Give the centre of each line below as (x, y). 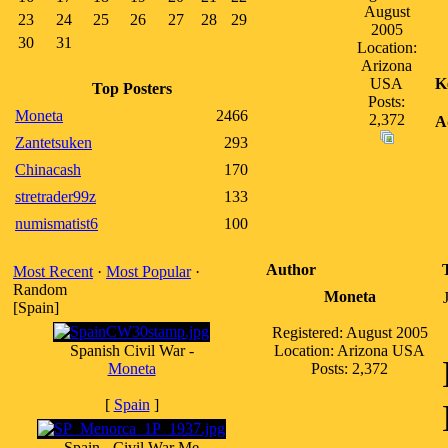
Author (291, 269)
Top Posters (131, 88)
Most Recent (53, 271)
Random (40, 289)
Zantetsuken (53, 142)
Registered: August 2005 (349, 332)
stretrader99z (55, 196)
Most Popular (148, 271)
